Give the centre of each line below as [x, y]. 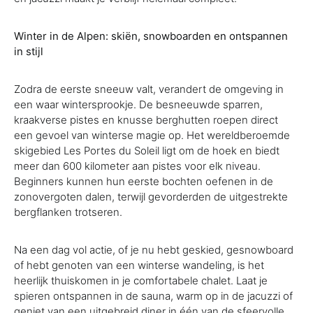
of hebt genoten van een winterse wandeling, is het [139, 265]
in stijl [29, 51]
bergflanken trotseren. [68, 212]
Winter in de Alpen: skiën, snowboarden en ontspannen [151, 36]
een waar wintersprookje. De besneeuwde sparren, [138, 104]
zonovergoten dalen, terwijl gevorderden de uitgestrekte [151, 197]
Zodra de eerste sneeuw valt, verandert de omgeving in [149, 89]
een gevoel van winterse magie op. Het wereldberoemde [152, 135]
